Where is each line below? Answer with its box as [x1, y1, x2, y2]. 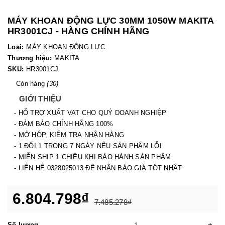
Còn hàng [16, 79, 47, 87]
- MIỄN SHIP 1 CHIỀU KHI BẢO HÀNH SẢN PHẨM [14, 153, 173, 161]
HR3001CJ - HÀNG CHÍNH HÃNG [8, 26, 150, 37]
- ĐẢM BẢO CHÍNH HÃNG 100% [14, 120, 116, 128]
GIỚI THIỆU [19, 94, 62, 103]
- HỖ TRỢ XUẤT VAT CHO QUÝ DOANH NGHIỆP [14, 109, 169, 117]
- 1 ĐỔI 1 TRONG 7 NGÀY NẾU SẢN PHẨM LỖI [14, 142, 164, 150]
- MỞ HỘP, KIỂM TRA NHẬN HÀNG [14, 131, 127, 139]
